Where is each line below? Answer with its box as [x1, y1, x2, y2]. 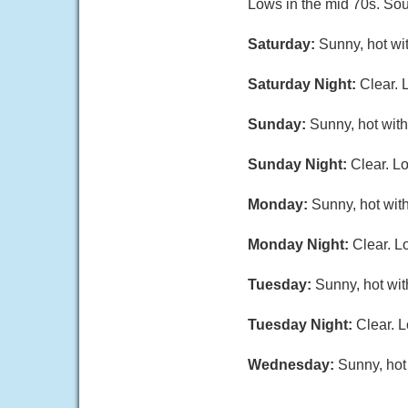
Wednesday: [248, 357, 338, 372]
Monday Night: [248, 237, 352, 252]
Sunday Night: [248, 157, 351, 172]
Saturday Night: [248, 76, 360, 92]
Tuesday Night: [248, 317, 356, 332]
